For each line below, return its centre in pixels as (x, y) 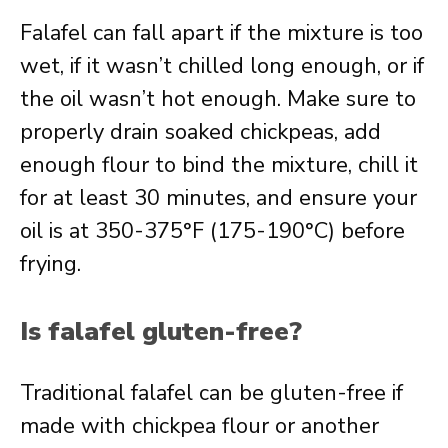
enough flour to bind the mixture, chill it (219, 165)
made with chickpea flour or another (199, 426)
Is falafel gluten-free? (161, 331)
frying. (50, 264)
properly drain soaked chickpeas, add (200, 132)
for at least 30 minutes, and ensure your (218, 198)
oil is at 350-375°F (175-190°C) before (212, 231)
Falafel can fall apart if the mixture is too (221, 33)
